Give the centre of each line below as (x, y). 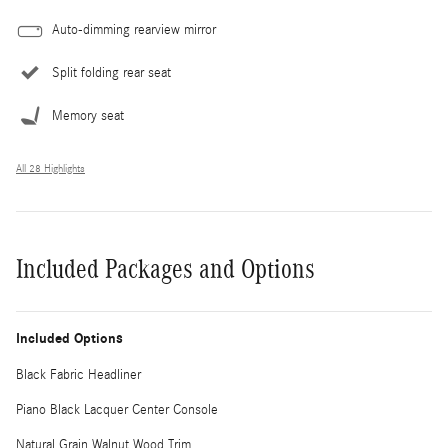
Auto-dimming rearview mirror (134, 29)
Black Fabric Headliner (78, 374)
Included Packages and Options (165, 268)
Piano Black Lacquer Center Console (117, 409)
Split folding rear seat (111, 72)
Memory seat (88, 115)
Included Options (69, 338)
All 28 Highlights (50, 168)
